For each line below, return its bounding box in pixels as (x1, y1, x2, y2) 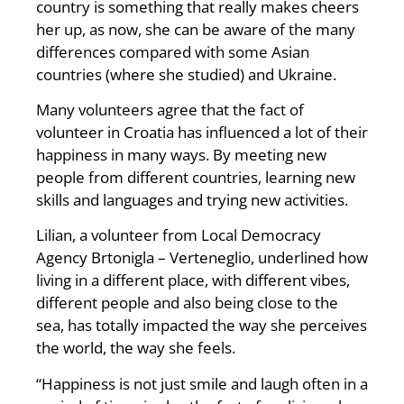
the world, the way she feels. (36, 337, 235, 359)
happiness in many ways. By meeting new (36, 143, 326, 165)
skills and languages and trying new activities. (36, 188, 348, 210)
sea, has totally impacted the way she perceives (36, 315, 367, 336)
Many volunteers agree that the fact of (36, 98, 304, 120)
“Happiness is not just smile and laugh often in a (36, 372, 368, 394)
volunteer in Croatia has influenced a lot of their (36, 121, 368, 142)
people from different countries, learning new (36, 166, 355, 188)
